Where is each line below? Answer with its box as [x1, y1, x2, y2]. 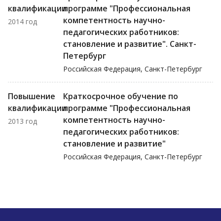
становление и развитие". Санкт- [63, 38, 196, 49]
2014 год [8, 17, 37, 26]
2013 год [8, 116, 37, 126]
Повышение [8, 91, 55, 102]
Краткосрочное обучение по [63, 91, 178, 102]
